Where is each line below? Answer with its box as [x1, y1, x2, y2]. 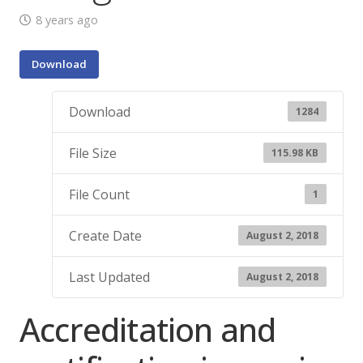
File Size [69, 143, 117, 162]
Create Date [69, 226, 142, 245]
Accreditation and [19, 306, 276, 352]
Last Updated [69, 267, 150, 286]
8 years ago [35, 11, 98, 28]
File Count [69, 185, 130, 203]
